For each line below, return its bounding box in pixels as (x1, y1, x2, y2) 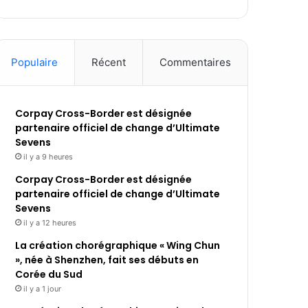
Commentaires (159, 56, 232, 69)
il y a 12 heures (23, 218, 77, 228)
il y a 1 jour (23, 284, 62, 294)
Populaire (11, 56, 58, 69)
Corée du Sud (15, 267, 83, 282)
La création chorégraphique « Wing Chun (15, 239, 221, 253)
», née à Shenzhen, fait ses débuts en (15, 253, 199, 267)
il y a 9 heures (23, 152, 74, 162)
